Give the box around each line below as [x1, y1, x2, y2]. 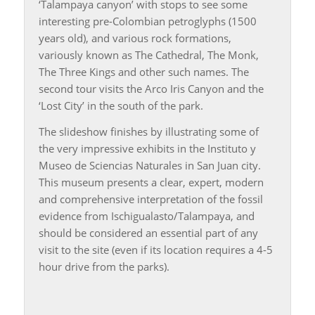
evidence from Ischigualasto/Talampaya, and [38, 208, 255, 223]
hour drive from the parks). [38, 259, 169, 274]
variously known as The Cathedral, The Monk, [38, 47, 259, 62]
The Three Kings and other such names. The [38, 64, 249, 79]
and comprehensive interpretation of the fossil [38, 191, 263, 206]
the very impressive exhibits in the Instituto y [38, 141, 256, 155]
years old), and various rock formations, [38, 30, 231, 45]
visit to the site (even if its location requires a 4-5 [38, 242, 273, 257]
